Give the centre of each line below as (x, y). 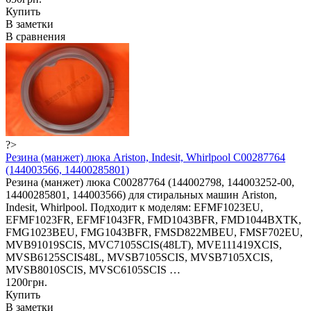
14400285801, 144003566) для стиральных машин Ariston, (141, 194)
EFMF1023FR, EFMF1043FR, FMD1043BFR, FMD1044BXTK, (153, 219)
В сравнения (35, 36)
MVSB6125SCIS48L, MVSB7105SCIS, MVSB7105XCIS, (139, 257)
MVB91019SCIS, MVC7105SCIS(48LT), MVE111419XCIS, (144, 244)
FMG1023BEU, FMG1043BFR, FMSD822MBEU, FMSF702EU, (154, 232)
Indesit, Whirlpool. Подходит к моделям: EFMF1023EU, (134, 207)
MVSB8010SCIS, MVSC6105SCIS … (93, 269)
